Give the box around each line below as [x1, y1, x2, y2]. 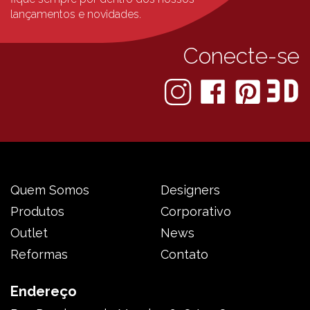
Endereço [10, 283, 77, 300]
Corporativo [161, 204, 231, 219]
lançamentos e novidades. [10, 8, 141, 21]
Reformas [10, 247, 68, 262]
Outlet [10, 226, 48, 241]
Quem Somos [10, 183, 89, 198]
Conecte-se [183, 43, 300, 69]
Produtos [10, 204, 64, 219]
